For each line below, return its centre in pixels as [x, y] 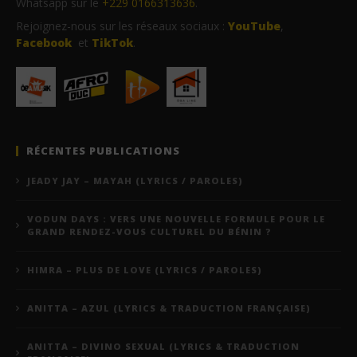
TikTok [112, 42]
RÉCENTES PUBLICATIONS [103, 150]
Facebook [44, 42]
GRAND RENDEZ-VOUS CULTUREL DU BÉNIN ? [149, 231]
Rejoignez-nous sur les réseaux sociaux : [122, 25]
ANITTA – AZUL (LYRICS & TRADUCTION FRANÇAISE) [169, 308]
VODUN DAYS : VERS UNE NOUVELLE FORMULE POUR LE [176, 218]
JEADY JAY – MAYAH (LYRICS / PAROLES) [135, 180]
